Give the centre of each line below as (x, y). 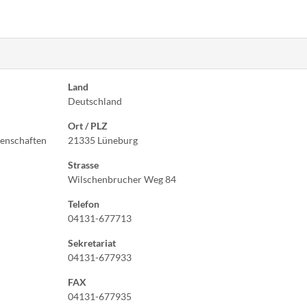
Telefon (84, 204)
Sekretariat (92, 243)
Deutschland (95, 101)
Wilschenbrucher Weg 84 (122, 179)
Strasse (83, 165)
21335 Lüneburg (103, 140)
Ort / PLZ (88, 126)
